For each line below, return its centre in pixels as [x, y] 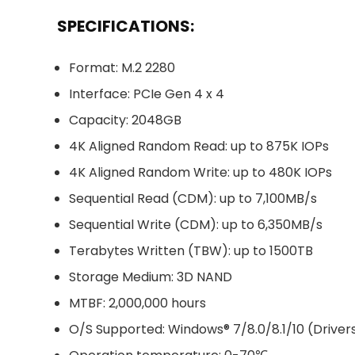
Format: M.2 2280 [122, 68]
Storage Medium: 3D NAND [151, 277]
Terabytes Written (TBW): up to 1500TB [191, 251]
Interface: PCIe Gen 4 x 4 [147, 94]
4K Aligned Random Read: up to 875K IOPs [199, 146]
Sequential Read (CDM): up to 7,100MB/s [193, 198]
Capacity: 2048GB [125, 120]
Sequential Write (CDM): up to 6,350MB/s [196, 225]
